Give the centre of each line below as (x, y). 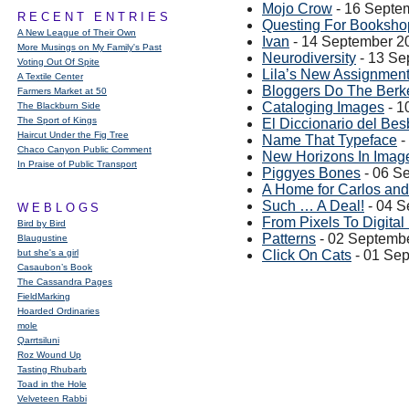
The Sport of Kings (57, 120)
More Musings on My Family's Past (89, 47)
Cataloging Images (323, 107)
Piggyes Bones (311, 173)
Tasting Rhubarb (52, 369)
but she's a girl (48, 252)
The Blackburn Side (59, 105)
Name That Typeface (330, 140)
